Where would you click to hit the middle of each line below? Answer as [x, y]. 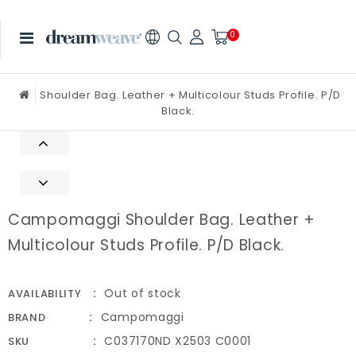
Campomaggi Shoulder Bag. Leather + [162, 220]
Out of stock [143, 294]
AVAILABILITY [45, 294]
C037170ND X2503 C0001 [178, 341]
